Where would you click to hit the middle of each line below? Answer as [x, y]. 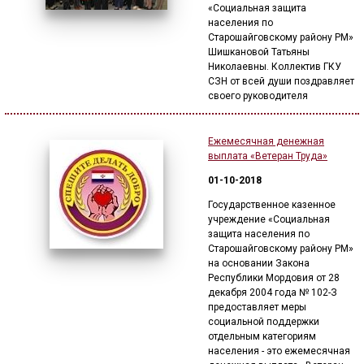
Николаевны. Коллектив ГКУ [275, 67]
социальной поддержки [264, 322]
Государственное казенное [272, 205]
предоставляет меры [257, 307]
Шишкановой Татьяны [259, 52]
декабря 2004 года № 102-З [273, 292]
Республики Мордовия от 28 [274, 278]
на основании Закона [259, 263]
